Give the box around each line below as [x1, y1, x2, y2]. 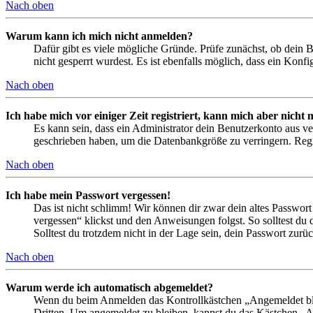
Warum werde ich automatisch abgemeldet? [6, 281, 213, 293]
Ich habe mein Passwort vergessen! [6, 189, 170, 201]
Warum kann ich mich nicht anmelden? [6, 29, 193, 42]
